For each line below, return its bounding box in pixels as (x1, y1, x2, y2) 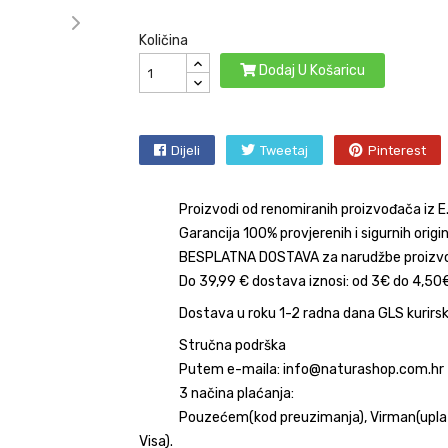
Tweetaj (260, 143, 308, 158)
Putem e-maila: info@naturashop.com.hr (179, 361, 444, 378)
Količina (139, 32, 188, 49)
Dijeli (171, 143, 200, 158)
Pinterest (368, 143, 426, 158)
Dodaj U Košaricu (259, 62, 365, 79)
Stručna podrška (179, 337, 286, 354)
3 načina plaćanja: (179, 385, 294, 402)
